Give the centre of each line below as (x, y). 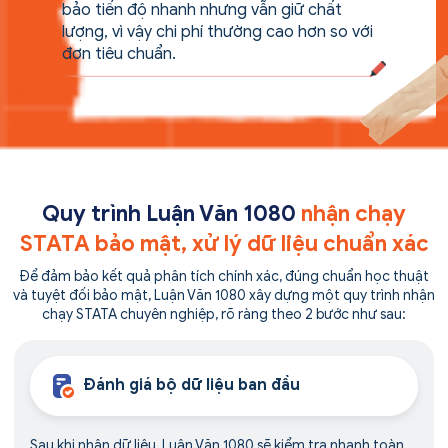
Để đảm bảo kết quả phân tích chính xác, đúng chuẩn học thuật (224, 276)
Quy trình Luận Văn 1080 (171, 213)
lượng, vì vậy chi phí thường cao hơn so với (217, 31)
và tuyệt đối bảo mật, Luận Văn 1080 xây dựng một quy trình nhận (224, 295)
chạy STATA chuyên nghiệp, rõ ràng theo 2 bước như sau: (224, 314)
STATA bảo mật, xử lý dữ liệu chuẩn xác (224, 243)
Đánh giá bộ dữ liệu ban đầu (192, 385)
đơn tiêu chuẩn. (119, 53)
